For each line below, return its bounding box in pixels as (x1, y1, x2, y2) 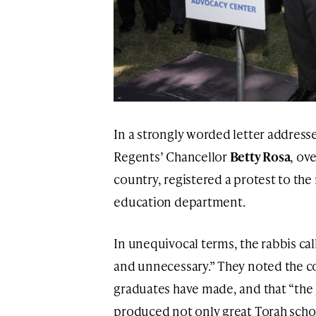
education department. (114, 193, 245, 211)
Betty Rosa (229, 147, 291, 166)
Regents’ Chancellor (114, 147, 230, 166)
